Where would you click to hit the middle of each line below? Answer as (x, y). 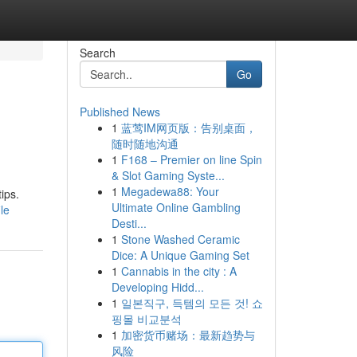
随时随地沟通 (145, 143)
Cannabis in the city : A (178, 271)
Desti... (129, 223)
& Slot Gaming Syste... (168, 175)
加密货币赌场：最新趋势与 (188, 335)
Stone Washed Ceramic (180, 239)
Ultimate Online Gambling (176, 207)
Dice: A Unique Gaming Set (180, 255)
